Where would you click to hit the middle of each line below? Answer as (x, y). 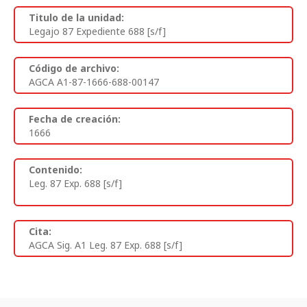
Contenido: (56, 170)
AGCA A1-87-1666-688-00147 (94, 82)
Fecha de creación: (75, 119)
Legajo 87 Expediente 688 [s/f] (97, 32)
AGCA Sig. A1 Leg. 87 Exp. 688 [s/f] (106, 245)
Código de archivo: (74, 69)
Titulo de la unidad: (76, 18)
